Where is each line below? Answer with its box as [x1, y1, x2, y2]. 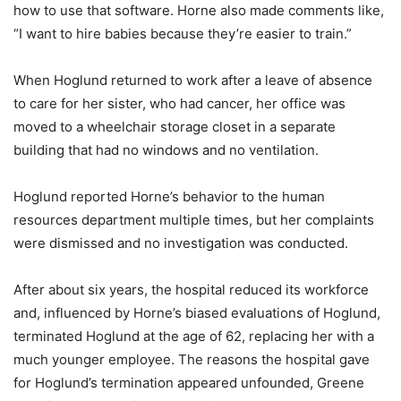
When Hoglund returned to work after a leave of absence [13, 72, 372, 89]
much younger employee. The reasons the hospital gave [13, 351, 370, 368]
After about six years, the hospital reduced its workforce [13, 281, 369, 298]
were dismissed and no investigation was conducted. [13, 235, 348, 252]
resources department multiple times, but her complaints [13, 211, 374, 228]
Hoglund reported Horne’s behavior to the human [13, 188, 325, 205]
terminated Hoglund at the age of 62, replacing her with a [13, 328, 374, 345]
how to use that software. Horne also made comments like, [13, 2, 384, 19]
